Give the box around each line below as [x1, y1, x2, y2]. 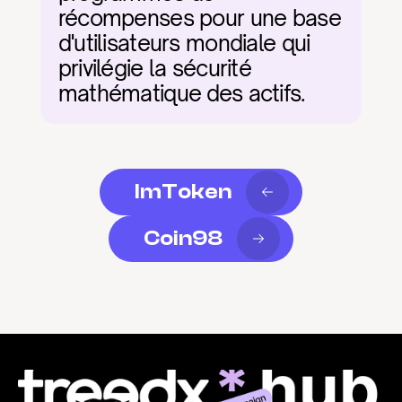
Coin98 [144, 226, 223, 250]
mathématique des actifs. [57, 80, 306, 107]
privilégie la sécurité [57, 55, 251, 82]
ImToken [135, 179, 232, 204]
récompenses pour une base [57, 4, 341, 31]
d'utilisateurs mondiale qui [57, 30, 310, 57]
